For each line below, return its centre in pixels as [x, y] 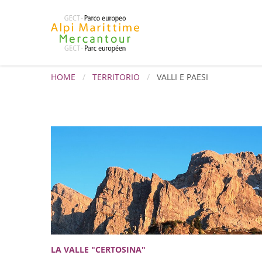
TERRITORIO [116, 77]
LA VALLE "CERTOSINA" [98, 249]
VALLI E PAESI [182, 77]
